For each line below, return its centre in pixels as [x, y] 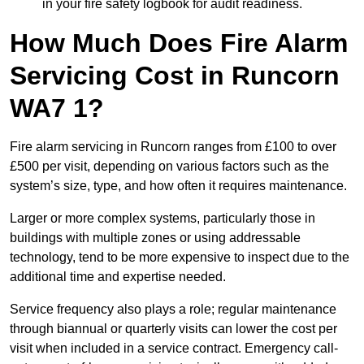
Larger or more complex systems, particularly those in [162, 219]
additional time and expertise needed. [118, 277]
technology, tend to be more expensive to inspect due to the [180, 258]
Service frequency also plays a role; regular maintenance [173, 310]
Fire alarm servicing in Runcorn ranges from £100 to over [173, 147]
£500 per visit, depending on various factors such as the [169, 167]
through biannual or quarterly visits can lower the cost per [173, 329]
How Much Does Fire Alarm [179, 43]
